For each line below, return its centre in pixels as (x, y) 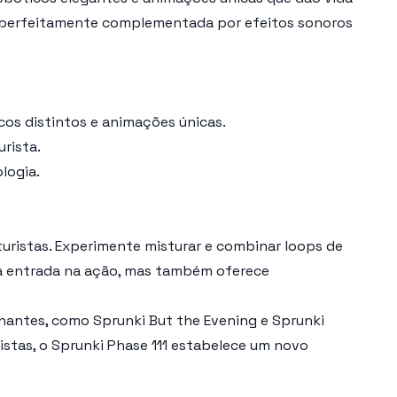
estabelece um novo (238, 345)
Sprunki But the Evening (175, 320)
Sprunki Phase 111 (109, 345)
